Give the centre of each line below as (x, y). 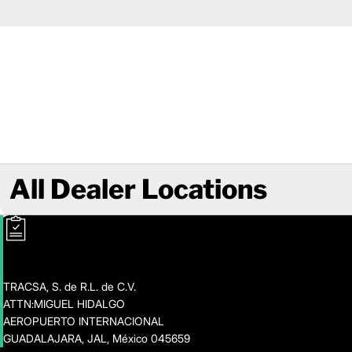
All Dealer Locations (138, 189)
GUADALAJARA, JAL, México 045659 (97, 339)
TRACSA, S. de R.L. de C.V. (70, 287)
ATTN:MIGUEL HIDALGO (64, 304)
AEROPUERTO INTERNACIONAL (84, 321)
